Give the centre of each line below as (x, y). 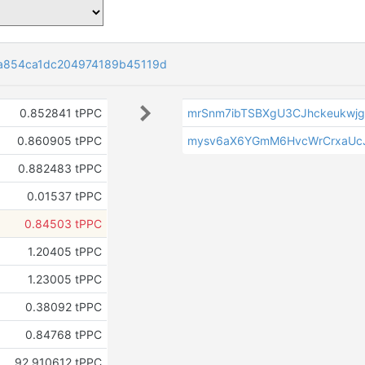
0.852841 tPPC (60, 113)
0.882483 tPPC (59, 168)
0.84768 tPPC (63, 334)
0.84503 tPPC (63, 224)
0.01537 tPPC (64, 196)
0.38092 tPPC (63, 307)
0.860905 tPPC (59, 141)
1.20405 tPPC (64, 251)
